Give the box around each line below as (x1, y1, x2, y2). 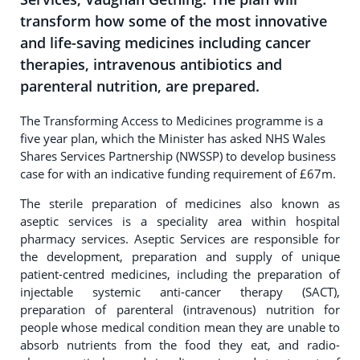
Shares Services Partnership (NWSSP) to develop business (20, 148, 336, 164)
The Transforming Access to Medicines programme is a (20, 112, 323, 129)
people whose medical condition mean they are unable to (20, 319, 340, 335)
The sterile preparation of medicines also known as (20, 195, 340, 211)
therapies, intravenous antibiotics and (20, 55, 282, 74)
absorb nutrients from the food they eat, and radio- (20, 337, 340, 353)
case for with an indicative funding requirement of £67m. (20, 166, 336, 182)
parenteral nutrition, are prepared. (20, 76, 260, 96)
